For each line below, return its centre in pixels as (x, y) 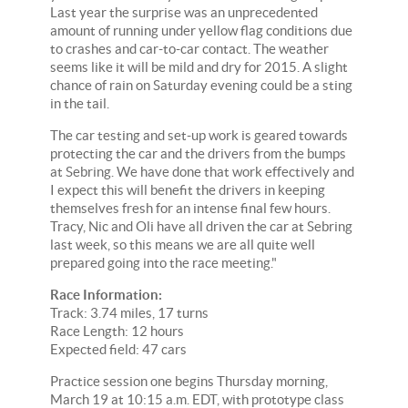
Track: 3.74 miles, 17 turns (129, 313)
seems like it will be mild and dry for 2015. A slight (199, 67)
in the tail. (80, 104)
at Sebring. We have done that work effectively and (202, 172)
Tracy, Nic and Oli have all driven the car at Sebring (201, 227)
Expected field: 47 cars (118, 350)
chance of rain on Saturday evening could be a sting (201, 86)
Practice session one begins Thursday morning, (189, 382)
